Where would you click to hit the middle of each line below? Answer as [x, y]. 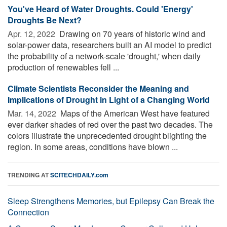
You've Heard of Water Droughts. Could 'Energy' [100, 9]
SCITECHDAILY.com [79, 175]
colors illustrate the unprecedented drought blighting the [107, 135]
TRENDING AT [29, 175]
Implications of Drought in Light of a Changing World [109, 99]
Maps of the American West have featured [134, 113]
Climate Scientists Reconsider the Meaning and [98, 88]
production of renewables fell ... [63, 67]
